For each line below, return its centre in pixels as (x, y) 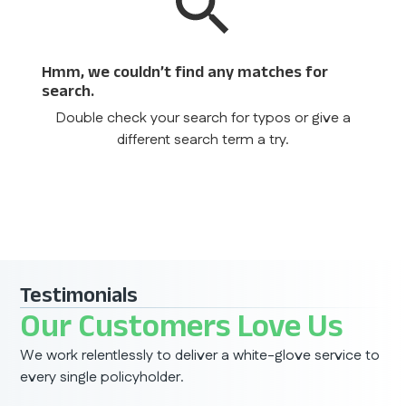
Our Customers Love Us (182, 325)
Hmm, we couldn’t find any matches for (185, 72)
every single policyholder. (102, 378)
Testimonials (79, 295)
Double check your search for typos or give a (203, 119)
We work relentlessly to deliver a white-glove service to (200, 356)
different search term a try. (203, 140)
